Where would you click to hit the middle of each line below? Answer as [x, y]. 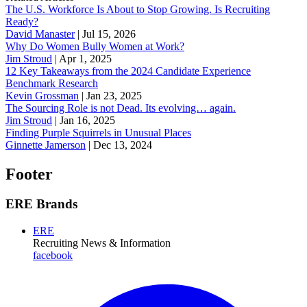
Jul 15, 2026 [109, 34]
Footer [29, 174]
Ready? [22, 21]
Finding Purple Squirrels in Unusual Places [98, 132]
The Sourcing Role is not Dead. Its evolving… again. [121, 108]
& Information [140, 243]
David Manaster [40, 34]
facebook [53, 256]
